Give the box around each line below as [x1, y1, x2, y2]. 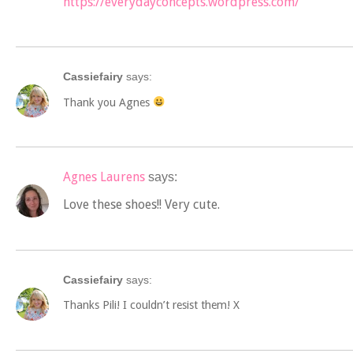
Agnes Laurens [63, 169, 145, 184]
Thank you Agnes [63, 95, 153, 109]
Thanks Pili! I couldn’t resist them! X [63, 299, 240, 312]
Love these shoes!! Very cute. [63, 197, 220, 213]
